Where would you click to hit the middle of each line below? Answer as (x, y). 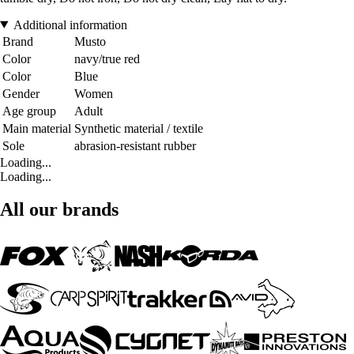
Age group (29, 111)
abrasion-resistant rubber (135, 145)
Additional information (70, 24)
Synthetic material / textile (139, 128)
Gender (21, 93)
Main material (37, 128)
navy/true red (107, 58)
